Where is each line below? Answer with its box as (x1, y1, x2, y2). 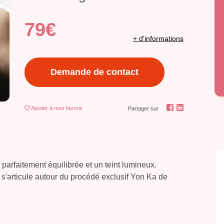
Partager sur (128, 105, 159, 112)
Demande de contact (50, 67, 138, 77)
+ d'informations (133, 34, 183, 43)
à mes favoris (49, 105, 82, 111)
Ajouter (31, 105, 49, 111)
